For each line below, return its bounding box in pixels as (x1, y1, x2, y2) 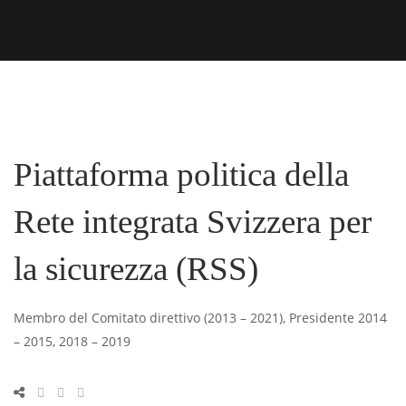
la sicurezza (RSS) (14, 250, 258, 287)
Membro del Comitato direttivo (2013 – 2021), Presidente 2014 (14, 309, 387, 326)
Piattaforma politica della (14, 156, 349, 193)
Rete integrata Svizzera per (14, 203, 372, 240)
